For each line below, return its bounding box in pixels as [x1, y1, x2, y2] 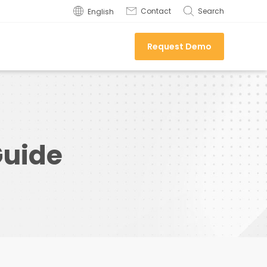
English [88, 7, 114, 17]
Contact [141, 6, 171, 16]
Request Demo [147, 41, 212, 52]
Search [198, 6, 224, 16]
